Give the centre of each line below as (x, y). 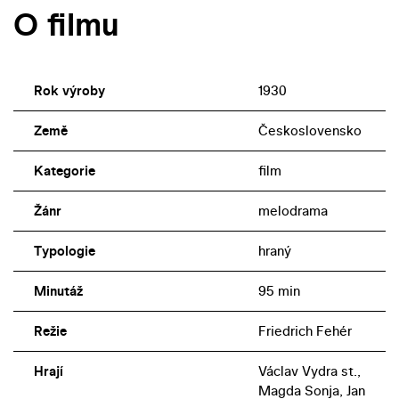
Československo (309, 131)
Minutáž (58, 291)
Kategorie (64, 171)
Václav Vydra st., (309, 371)
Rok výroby (69, 91)
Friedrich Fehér (305, 331)
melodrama (293, 211)
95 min (279, 291)
